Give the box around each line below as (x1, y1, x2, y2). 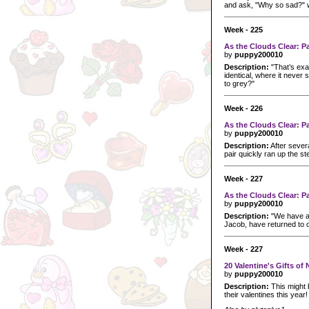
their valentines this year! (224, 290, 308, 299)
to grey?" (224, 79, 255, 88)
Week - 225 (224, 25, 263, 34)
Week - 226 (224, 103, 263, 112)
